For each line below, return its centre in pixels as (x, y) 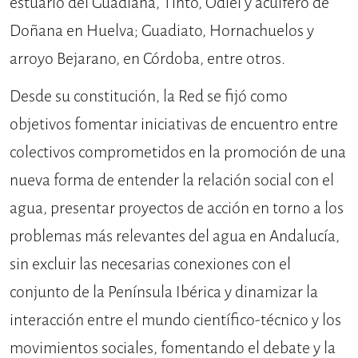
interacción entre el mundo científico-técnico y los (175, 320)
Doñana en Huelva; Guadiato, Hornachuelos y (162, 31)
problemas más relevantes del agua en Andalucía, (175, 237)
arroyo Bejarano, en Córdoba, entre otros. (147, 59)
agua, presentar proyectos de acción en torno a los (177, 209)
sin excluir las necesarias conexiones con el (150, 265)
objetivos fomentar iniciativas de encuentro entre (174, 125)
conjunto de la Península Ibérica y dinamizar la (164, 292)
